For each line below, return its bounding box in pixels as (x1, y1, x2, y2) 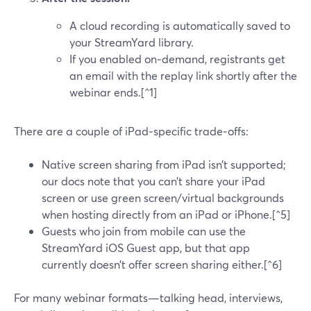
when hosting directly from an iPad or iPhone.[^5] (42, 207, 290, 221)
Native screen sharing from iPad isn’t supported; (42, 157, 286, 171)
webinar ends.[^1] (69, 85, 157, 99)
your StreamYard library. (69, 35, 194, 49)
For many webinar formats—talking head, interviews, (14, 290, 283, 305)
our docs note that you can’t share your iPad (42, 174, 265, 188)
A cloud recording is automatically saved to (69, 18, 290, 33)
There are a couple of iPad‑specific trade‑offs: (14, 124, 249, 138)
